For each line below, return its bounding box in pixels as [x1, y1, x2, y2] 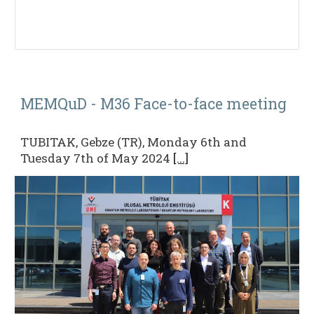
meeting [226, 93, 291, 114]
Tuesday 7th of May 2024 [20, 149, 174, 166]
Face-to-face [134, 93, 224, 114]
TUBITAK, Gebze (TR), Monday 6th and [20, 133, 247, 150]
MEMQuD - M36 [20, 93, 135, 114]
